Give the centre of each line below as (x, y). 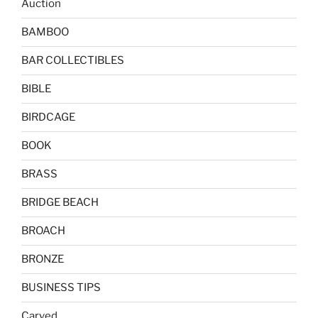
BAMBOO (45, 32)
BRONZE (43, 259)
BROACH (43, 231)
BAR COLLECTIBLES (73, 61)
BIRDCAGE (48, 117)
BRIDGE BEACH (60, 203)
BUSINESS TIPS (61, 288)
